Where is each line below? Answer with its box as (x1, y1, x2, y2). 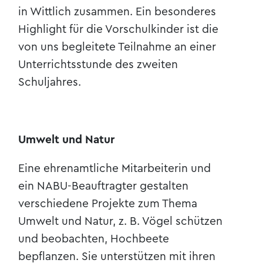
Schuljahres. (18, 76, 82, 88)
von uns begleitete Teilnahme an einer (18, 41, 217, 53)
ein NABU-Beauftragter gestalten (18, 180, 189, 193)
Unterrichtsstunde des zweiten (18, 58, 178, 70)
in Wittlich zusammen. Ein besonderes (18, 5, 217, 18)
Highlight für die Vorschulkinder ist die (18, 23, 219, 35)
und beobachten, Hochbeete (18, 233, 170, 245)
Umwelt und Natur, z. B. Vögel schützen (18, 215, 223, 228)
